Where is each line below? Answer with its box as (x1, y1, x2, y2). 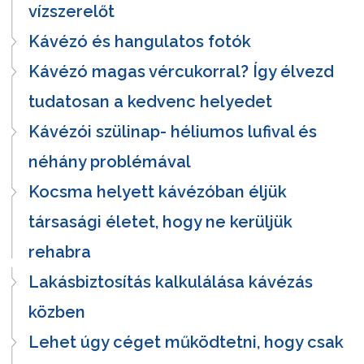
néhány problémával (28, 151, 191, 171)
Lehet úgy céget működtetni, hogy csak (28, 331, 344, 352)
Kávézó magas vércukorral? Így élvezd (28, 61, 334, 81)
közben (28, 301, 85, 322)
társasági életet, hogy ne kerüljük (28, 211, 292, 232)
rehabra (28, 241, 91, 262)
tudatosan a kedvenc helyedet (28, 91, 272, 111)
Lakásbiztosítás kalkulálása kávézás (28, 271, 313, 292)
